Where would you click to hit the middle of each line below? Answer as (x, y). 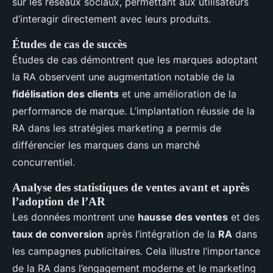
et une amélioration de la (178, 94)
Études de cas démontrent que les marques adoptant (135, 60)
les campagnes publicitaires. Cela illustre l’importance (136, 251)
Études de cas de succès (69, 44)
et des (244, 217)
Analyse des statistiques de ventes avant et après (131, 187)
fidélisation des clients (66, 94)
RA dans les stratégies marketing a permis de (117, 128)
